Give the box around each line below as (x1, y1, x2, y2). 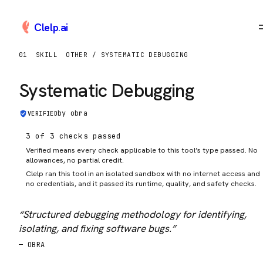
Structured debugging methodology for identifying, (23, 208, 247, 221)
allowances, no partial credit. (26, 155, 124, 165)
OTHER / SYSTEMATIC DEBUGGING (66, 50, 188, 59)
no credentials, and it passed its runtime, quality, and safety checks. (26, 178, 257, 188)
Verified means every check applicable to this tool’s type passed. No (26, 145, 258, 155)
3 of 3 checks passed (26, 131, 122, 141)
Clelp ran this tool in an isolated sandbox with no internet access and (26, 168, 260, 178)
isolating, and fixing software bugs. (19, 222, 171, 235)
